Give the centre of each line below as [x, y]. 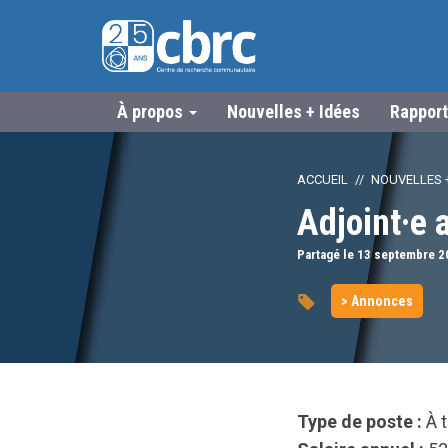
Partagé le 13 [335, 254]
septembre [404, 254]
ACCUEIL [322, 179]
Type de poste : [359, 421]
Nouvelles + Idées [293, 111]
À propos [152, 111]
